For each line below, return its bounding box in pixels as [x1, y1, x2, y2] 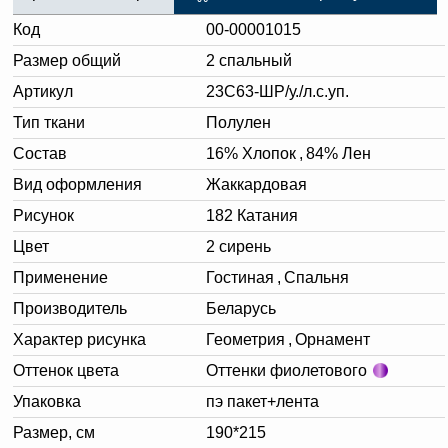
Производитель [13, 299, 127, 317]
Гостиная [206, 268, 274, 286]
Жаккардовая [206, 175, 307, 193]
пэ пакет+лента [206, 392, 319, 410]
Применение [13, 268, 108, 286]
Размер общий [13, 51, 121, 69]
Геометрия [206, 330, 285, 348]
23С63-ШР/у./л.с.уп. [206, 82, 349, 100]
